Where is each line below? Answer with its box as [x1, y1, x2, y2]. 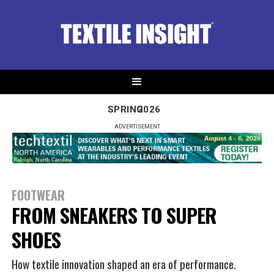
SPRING [107, 103, 144, 115]
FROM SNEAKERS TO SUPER [12, 201, 217, 230]
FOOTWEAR [12, 186, 65, 205]
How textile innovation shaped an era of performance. [12, 255, 236, 273]
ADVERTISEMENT [114, 123, 160, 130]
